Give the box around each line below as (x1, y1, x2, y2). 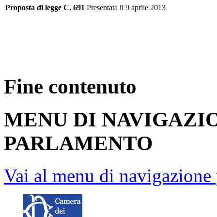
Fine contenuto (4, 75, 137, 98)
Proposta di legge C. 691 (5, 3, 85, 12)
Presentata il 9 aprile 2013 (85, 3, 166, 12)
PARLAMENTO (4, 132, 153, 155)
